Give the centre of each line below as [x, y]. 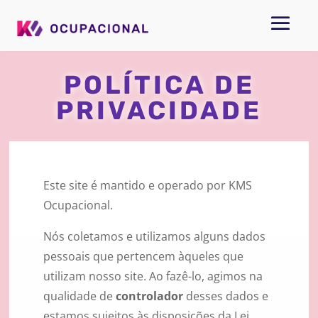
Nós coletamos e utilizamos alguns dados [154, 237]
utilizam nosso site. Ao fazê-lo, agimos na [153, 276]
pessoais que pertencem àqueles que [143, 257]
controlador [151, 296]
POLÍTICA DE [159, 85]
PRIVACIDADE [159, 111]
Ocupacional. [78, 205]
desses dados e [227, 296]
